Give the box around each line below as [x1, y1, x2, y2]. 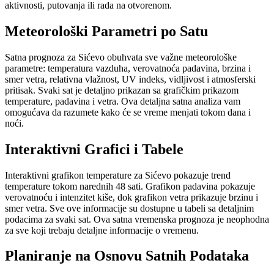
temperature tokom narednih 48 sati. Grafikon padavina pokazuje [5, 180, 255, 191]
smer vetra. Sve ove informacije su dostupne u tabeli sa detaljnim [5, 202, 254, 213]
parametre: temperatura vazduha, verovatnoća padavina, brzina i [5, 62, 251, 73]
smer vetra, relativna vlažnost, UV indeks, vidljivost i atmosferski [5, 73, 256, 84]
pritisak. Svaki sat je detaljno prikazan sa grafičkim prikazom [5, 84, 239, 95]
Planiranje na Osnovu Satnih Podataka [5, 248, 249, 264]
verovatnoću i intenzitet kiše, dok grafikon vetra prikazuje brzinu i [5, 191, 258, 202]
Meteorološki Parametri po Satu [5, 23, 208, 39]
